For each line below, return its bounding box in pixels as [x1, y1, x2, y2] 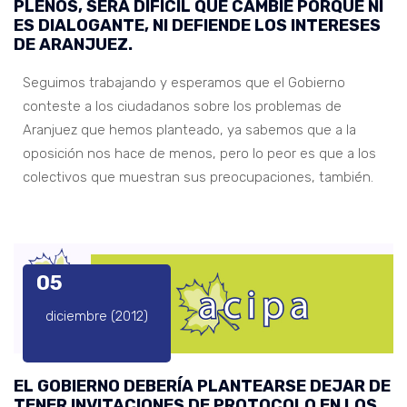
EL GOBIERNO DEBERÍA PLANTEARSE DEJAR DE [14, 375, 391, 396]
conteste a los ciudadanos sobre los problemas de [23, 97, 342, 114]
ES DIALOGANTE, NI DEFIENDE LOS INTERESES [14, 15, 381, 35]
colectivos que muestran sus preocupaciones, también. [23, 168, 373, 185]
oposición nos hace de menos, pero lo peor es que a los [23, 144, 376, 162]
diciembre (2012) [45, 307, 148, 324]
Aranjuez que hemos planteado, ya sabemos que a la [23, 121, 356, 138]
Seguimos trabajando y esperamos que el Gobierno [23, 74, 345, 91]
